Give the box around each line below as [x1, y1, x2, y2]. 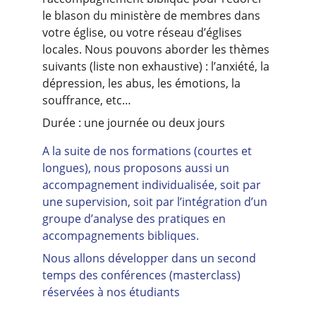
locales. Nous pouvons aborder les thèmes [42, 42, 272, 57]
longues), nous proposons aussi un [42, 160, 232, 176]
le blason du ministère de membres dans [42, 8, 263, 23]
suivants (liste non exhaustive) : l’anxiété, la [42, 59, 272, 74]
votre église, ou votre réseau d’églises [42, 25, 245, 40]
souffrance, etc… [42, 92, 131, 108]
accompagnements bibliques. [42, 228, 199, 243]
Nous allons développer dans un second [42, 250, 259, 266]
